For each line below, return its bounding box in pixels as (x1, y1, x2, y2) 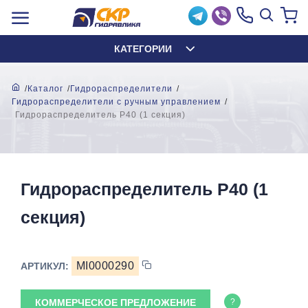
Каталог (27, 84, 63, 93)
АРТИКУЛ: (21, 261, 71, 272)
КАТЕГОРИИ (113, 43, 172, 54)
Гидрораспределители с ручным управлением (12, 97, 221, 107)
